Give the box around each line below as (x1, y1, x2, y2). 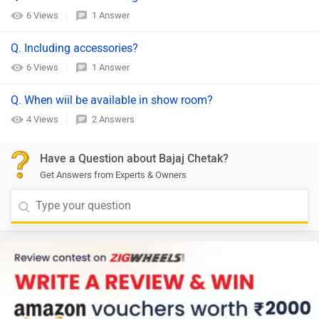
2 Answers (92, 114, 135, 125)
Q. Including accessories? (11, 41, 138, 55)
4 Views (26, 114, 61, 125)
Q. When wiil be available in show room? (11, 93, 213, 107)
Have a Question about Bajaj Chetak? (40, 152, 229, 165)
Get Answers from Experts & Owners (40, 169, 187, 180)
